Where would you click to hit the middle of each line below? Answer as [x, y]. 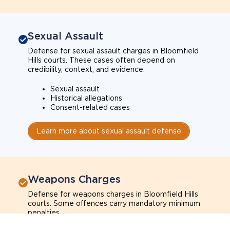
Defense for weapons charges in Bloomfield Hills [113, 194]
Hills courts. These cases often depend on [101, 60]
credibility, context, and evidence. [86, 69]
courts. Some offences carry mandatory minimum [114, 203]
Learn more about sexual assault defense [109, 131]
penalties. [44, 213]
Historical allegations [86, 98]
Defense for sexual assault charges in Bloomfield [113, 51]
